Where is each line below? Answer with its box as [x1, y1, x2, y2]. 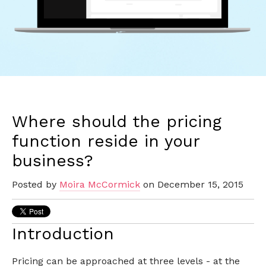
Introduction [12, 224, 114, 244]
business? [12, 151, 93, 171]
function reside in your [12, 131, 199, 151]
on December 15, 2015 [140, 179, 243, 191]
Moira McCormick [59, 179, 140, 191]
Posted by [12, 179, 59, 191]
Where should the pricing [12, 112, 221, 132]
